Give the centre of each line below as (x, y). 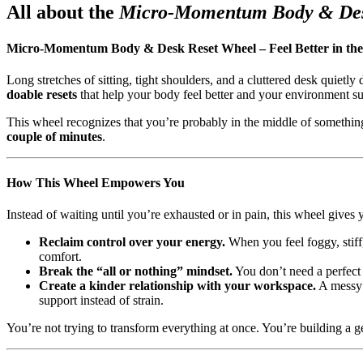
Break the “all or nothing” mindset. (136, 271)
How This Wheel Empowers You (96, 183)
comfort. (60, 257)
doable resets (42, 94)
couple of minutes (54, 136)
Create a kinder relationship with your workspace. (177, 286)
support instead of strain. (101, 301)
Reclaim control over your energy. (132, 242)
